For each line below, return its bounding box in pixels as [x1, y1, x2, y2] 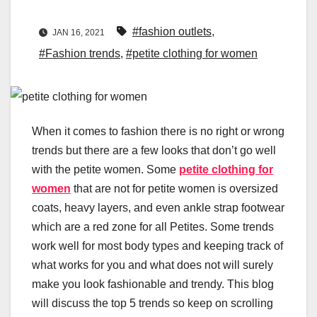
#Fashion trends [39, 47, 120, 60]
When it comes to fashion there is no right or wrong [32, 125, 284, 138]
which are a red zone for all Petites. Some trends [32, 221, 274, 234]
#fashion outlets [132, 25, 212, 38]
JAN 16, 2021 [50, 28, 107, 38]
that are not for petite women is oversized [71, 183, 278, 195]
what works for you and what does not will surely [32, 259, 273, 272]
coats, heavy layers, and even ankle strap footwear [32, 202, 284, 214]
